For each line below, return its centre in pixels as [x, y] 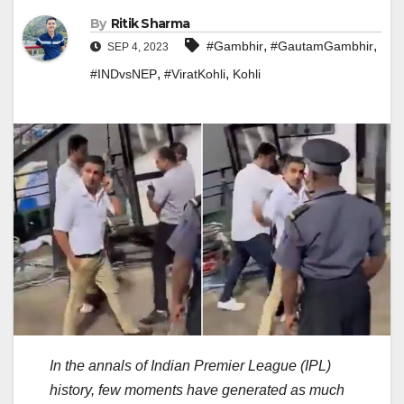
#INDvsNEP [124, 74]
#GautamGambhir [322, 46]
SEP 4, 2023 [137, 47]
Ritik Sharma [150, 24]
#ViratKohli [195, 74]
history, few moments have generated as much [197, 390]
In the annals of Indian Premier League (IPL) [190, 366]
